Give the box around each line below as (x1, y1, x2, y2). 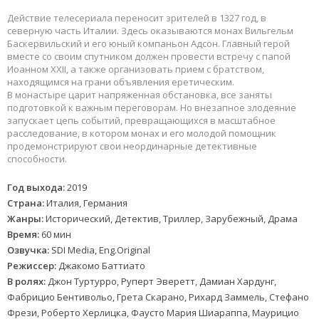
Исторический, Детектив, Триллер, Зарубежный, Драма (43, 212, 298, 226)
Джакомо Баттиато (56, 259, 145, 273)
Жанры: (7, 212, 43, 226)
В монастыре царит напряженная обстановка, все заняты (7, 88, 272, 102)
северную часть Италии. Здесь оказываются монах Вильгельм (7, 24, 293, 38)
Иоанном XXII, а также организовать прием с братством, (7, 63, 264, 76)
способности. (7, 152, 67, 166)
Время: (7, 228, 39, 241)
